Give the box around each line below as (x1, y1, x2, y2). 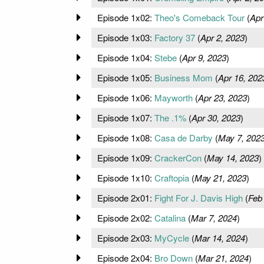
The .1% (154, 111, 186, 124)
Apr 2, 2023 (200, 31, 245, 44)
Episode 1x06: (97, 91, 154, 104)
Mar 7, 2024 (190, 211, 237, 224)
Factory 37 (154, 31, 195, 44)
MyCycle (154, 231, 189, 244)
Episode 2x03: (97, 231, 154, 244)
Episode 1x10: (97, 171, 154, 184)
